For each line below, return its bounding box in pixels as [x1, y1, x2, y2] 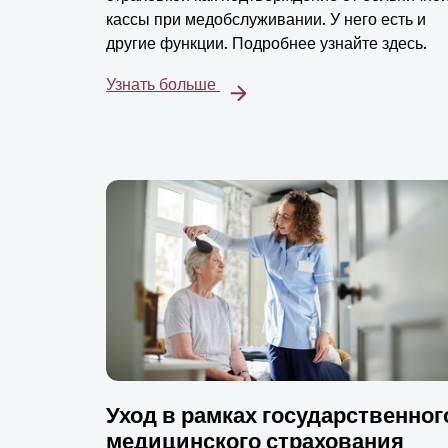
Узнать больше [106, 75, 221, 95]
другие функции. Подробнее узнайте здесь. [106, 34, 428, 54]
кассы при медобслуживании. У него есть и [106, 10, 427, 30]
